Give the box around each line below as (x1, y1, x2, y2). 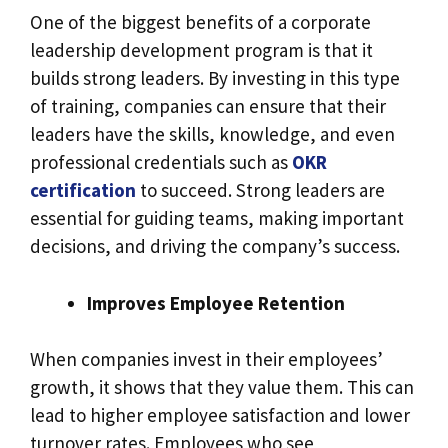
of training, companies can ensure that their (30, 94, 386, 119)
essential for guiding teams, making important (30, 206, 404, 231)
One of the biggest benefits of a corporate (30, 10, 371, 35)
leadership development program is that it (30, 38, 373, 63)
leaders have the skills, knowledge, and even (30, 122, 395, 147)
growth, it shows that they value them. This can (30, 375, 414, 400)
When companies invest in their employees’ (30, 347, 383, 372)
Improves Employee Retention (87, 290, 345, 315)
